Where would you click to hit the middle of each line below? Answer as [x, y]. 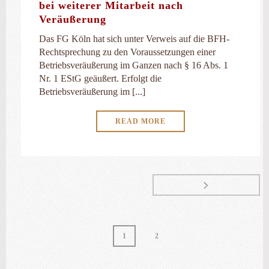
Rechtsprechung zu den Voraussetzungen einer [127, 52]
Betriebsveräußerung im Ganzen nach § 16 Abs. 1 [134, 65]
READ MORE [141, 121]
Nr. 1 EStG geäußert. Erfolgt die [100, 78]
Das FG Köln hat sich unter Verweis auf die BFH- [134, 39]
